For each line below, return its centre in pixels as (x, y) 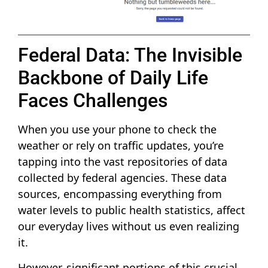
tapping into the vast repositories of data (123, 162)
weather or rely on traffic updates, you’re (121, 146)
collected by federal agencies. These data (122, 178)
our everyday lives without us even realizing (129, 226)
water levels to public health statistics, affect (132, 210)
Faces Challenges (93, 101)
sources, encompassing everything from (120, 194)
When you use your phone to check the (117, 130)
